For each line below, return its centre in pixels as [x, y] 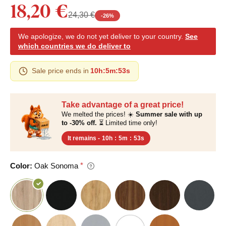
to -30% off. [79, 123]
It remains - [84, 138]
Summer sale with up [169, 114]
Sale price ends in [60, 71]
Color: [21, 165]
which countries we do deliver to [74, 46]
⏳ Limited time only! [127, 123]
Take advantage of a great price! [123, 104]
